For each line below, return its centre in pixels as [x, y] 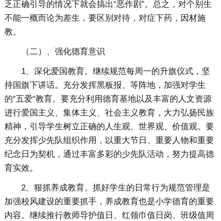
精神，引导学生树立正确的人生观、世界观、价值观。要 [109, 127]
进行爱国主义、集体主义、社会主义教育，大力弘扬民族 [109, 113]
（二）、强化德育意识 [63, 52]
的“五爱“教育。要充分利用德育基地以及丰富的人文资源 [108, 99]
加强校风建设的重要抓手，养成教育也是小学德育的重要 [109, 202]
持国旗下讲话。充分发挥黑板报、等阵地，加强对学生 [105, 85]
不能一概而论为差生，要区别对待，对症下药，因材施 [105, 18]
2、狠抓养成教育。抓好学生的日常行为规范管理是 [115, 188]
